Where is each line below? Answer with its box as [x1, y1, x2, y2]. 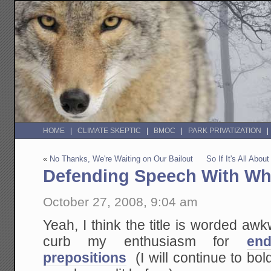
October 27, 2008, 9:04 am [43, 194, 198, 209]
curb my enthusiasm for [43, 233, 247, 249]
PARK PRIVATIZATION [188, 126, 262, 135]
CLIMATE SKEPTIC [77, 126, 142, 135]
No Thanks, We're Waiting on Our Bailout [50, 154, 194, 164]
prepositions [43, 250, 127, 266]
